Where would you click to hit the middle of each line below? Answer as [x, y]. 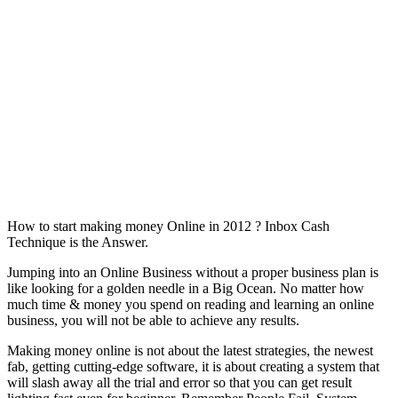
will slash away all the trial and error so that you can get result [179, 382]
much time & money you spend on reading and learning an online [191, 304]
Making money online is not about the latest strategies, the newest [190, 350]
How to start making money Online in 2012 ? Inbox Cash [168, 226]
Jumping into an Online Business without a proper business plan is [193, 272]
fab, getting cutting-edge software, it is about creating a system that [193, 366]
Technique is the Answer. [78, 242]
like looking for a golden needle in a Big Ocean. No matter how [186, 288]
